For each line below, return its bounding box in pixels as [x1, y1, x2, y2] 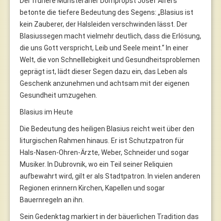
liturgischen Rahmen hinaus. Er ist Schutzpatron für [20, 136, 184, 145]
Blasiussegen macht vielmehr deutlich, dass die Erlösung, [20, 32, 201, 40]
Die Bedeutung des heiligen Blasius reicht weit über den [20, 124, 194, 133]
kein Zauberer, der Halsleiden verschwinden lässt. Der [20, 20, 187, 28]
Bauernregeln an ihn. [20, 195, 84, 204]
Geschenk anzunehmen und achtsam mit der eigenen [20, 79, 189, 87]
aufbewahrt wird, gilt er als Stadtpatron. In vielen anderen [20, 172, 200, 180]
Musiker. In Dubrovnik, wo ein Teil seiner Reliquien [20, 160, 173, 168]
